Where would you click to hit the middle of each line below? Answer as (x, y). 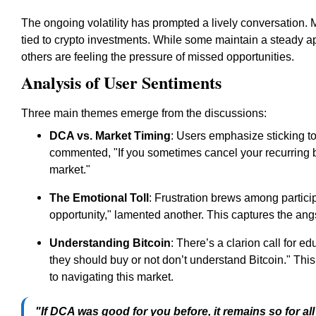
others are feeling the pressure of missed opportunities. (158, 57)
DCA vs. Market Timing (110, 136)
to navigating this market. (111, 277)
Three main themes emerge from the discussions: (144, 113)
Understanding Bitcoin (110, 243)
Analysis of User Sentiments (121, 82)
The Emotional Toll (99, 198)
